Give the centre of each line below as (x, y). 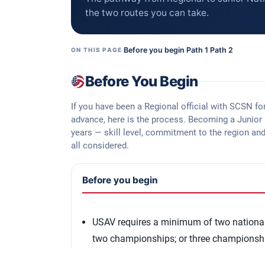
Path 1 (197, 50)
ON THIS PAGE (97, 50)
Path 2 (221, 50)
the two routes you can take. (147, 12)
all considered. (100, 146)
